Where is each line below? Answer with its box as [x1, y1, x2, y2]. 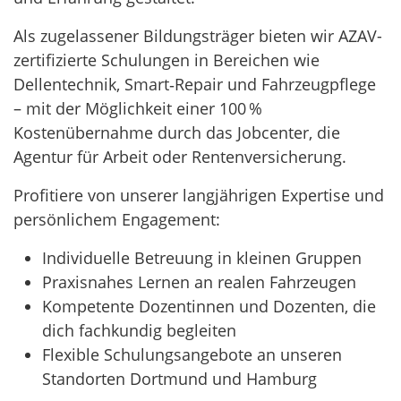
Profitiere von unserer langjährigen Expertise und [13, 184, 384, 207]
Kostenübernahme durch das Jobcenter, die [13, 122, 340, 144]
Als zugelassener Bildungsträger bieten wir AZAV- [13, 25, 382, 47]
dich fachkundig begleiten [42, 320, 236, 342]
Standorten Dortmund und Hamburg [42, 368, 317, 390]
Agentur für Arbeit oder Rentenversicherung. [13, 146, 346, 168]
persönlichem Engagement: [13, 209, 220, 231]
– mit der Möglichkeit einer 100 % [13, 98, 262, 120]
